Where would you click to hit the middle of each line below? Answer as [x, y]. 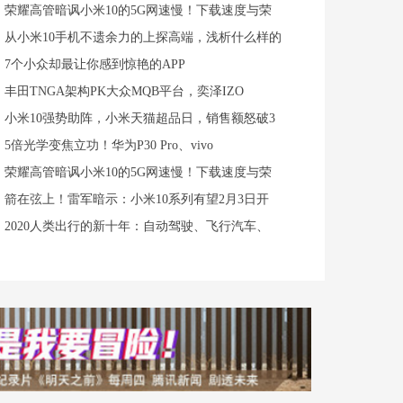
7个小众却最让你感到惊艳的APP [95, 64]
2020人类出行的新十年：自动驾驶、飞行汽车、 [137, 226]
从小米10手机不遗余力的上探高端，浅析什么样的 [143, 37]
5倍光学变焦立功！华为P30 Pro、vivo [109, 145]
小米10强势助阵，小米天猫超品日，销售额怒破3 [140, 118]
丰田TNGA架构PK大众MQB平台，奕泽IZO [124, 91]
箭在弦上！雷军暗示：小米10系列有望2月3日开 [137, 199]
